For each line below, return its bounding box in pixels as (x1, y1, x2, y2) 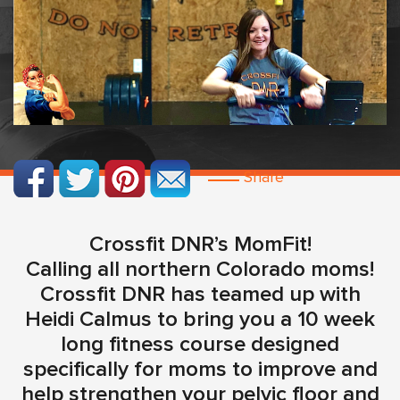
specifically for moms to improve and (22, 358, 378, 380)
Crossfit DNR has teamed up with (39, 283, 361, 305)
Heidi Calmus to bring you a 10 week (25, 308, 375, 330)
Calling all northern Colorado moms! (26, 258, 374, 280)
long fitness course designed (61, 333, 339, 355)
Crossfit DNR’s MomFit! (88, 233, 312, 255)
